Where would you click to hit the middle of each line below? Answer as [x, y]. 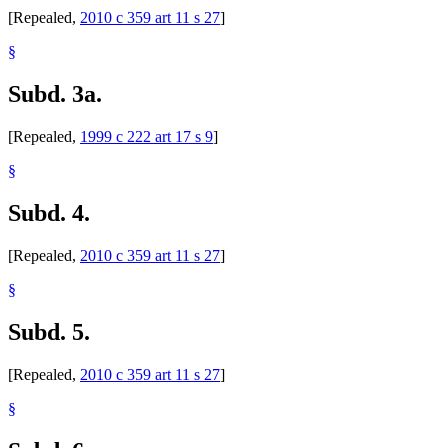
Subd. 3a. [55, 94]
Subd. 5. [49, 331]
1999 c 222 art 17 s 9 [146, 137]
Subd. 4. [49, 212]
